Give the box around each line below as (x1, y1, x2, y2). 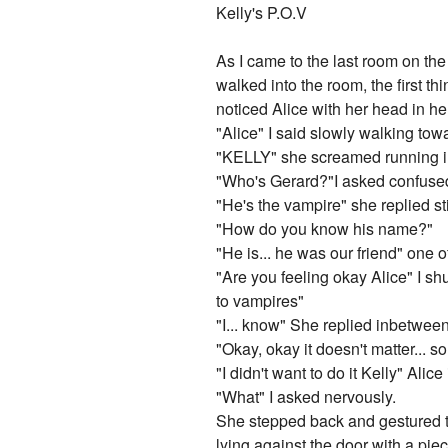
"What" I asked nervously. (216, 385, 397, 409)
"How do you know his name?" (216, 217, 434, 241)
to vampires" (216, 289, 305, 313)
